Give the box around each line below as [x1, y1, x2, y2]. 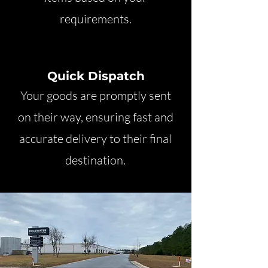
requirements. [59, 11, 132, 26]
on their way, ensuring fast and [17, 109, 173, 124]
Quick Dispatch [47, 69, 145, 83]
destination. [65, 153, 126, 167]
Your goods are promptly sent [20, 88, 171, 103]
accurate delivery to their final [19, 131, 172, 146]
